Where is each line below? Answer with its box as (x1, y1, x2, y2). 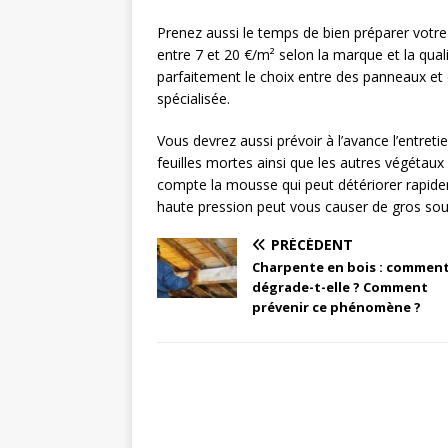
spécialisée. (157, 89, 230, 109)
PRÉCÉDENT (271, 235, 353, 255)
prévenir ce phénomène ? (252, 298, 421, 317)
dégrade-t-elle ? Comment (252, 278, 428, 297)
